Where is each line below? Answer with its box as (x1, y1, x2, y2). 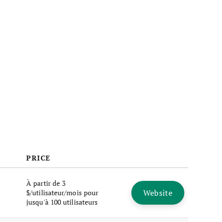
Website (143, 187, 172, 198)
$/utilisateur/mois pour (26, 188, 99, 197)
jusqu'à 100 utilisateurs (26, 197, 98, 207)
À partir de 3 (26, 178, 66, 188)
